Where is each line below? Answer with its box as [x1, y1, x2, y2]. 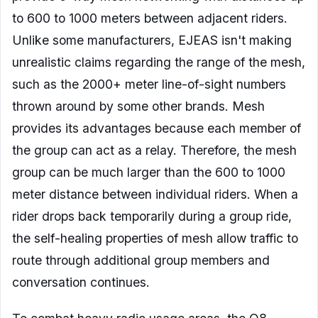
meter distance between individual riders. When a [12, 187, 298, 202]
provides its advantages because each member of [12, 121, 301, 136]
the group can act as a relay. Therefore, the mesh [12, 143, 297, 158]
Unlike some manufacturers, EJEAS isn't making [12, 33, 292, 48]
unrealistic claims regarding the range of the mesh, [12, 55, 305, 70]
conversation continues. [12, 275, 150, 290]
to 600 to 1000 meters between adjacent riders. [12, 11, 287, 26]
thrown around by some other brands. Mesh [12, 99, 265, 114]
